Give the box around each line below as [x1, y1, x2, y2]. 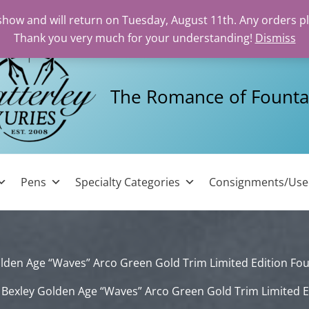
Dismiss [255, 30, 296, 46]
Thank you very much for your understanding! [13, 30, 255, 46]
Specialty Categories [75, 175, 181, 190]
